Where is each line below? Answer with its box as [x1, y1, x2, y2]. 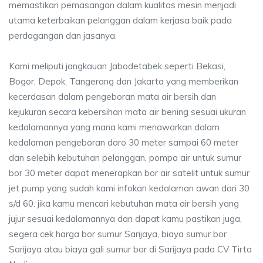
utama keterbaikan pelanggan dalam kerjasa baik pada [9, 15, 232, 26]
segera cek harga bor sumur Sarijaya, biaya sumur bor [9, 228, 227, 240]
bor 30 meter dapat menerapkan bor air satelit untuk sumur [9, 167, 249, 178]
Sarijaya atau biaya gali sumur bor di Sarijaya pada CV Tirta [9, 244, 252, 255]
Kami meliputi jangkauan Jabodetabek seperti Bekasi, [9, 60, 225, 72]
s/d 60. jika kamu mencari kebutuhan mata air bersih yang [9, 198, 239, 209]
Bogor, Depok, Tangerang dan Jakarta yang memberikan [9, 76, 238, 87]
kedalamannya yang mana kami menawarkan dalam [9, 122, 220, 133]
